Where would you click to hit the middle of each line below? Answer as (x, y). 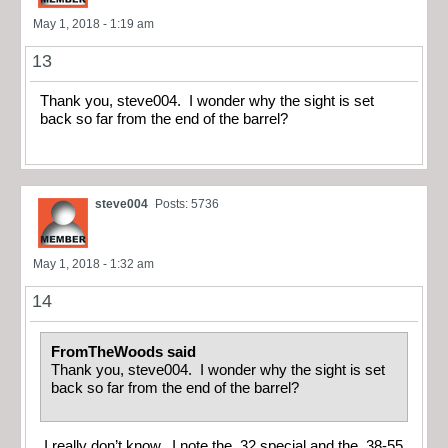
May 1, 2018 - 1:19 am (93, 24)
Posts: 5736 (187, 203)
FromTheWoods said (125, 351)
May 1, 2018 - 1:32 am (93, 263)
